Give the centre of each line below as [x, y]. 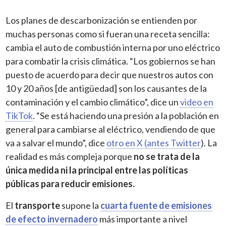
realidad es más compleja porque [70, 156]
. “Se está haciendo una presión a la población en [126, 115]
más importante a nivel [143, 219]
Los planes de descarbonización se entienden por [102, 20]
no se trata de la [167, 156]
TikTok [19, 115]
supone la [81, 205]
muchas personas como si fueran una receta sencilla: [108, 34]
